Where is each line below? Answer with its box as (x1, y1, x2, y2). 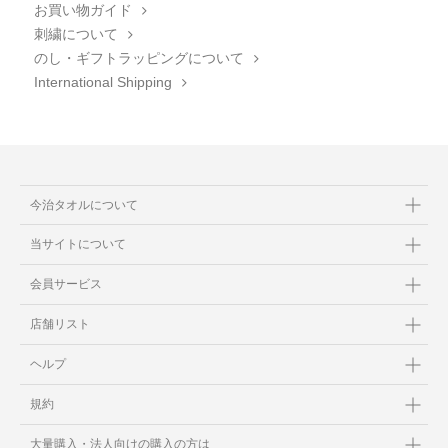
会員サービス (30, 277, 102, 291)
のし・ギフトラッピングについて (33, 50, 244, 66)
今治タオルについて (30, 197, 138, 212)
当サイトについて (30, 237, 126, 251)
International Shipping (33, 74, 172, 90)
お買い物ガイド (33, 2, 132, 18)
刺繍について (33, 26, 118, 42)
